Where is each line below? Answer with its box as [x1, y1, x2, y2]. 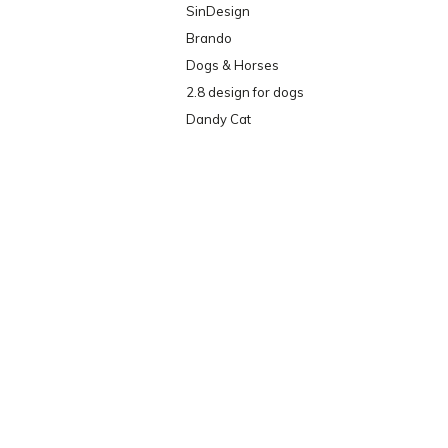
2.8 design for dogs [186, 84, 304, 101]
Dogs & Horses [186, 57, 279, 74]
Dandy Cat [186, 111, 251, 128]
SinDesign [186, 3, 250, 20]
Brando [186, 30, 232, 47]
